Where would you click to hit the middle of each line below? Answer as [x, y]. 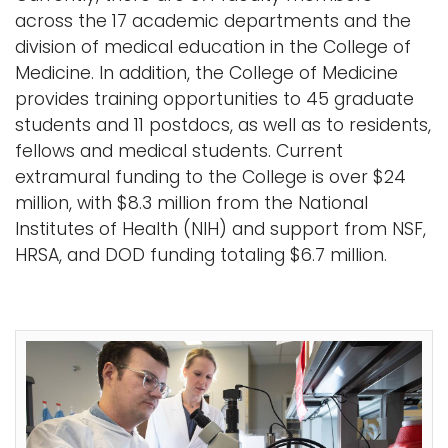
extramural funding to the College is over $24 [210, 177]
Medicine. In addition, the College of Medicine [206, 73]
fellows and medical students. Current [179, 151]
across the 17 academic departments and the [213, 21]
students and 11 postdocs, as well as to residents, [223, 125]
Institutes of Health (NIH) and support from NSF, [220, 229]
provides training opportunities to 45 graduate [214, 99]
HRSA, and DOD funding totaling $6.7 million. [201, 255]
